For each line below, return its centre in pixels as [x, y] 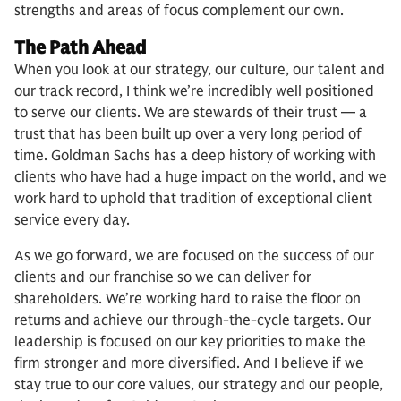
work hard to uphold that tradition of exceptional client [193, 199]
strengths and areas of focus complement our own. [179, 11]
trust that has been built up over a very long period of [188, 135]
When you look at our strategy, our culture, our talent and [200, 70]
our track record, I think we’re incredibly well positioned [194, 92]
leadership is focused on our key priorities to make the [190, 342]
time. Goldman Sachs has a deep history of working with [195, 156]
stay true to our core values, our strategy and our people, [199, 385]
